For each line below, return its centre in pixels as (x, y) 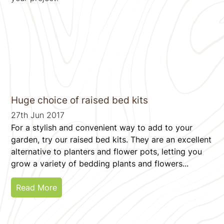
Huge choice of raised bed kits (80, 100)
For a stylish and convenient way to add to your (102, 127)
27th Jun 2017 (38, 115)
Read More (37, 187)
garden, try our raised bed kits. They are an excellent (111, 139)
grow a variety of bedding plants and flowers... (100, 163)
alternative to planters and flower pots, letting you (107, 151)
